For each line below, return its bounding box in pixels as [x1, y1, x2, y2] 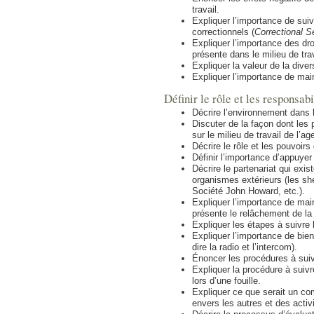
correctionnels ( [192, 26, 254, 37]
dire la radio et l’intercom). [192, 241, 297, 252]
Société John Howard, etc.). [192, 185, 305, 196]
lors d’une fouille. [192, 275, 261, 286]
